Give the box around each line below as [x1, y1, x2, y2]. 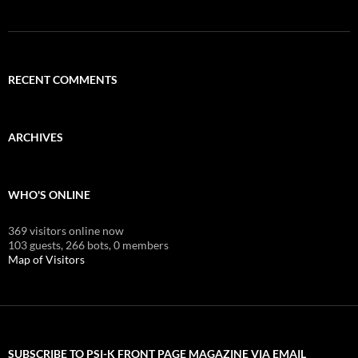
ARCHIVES [8, 129, 63, 144]
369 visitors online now [8, 223, 124, 237]
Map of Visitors [8, 252, 85, 266]
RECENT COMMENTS [8, 72, 117, 86]
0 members [113, 237, 169, 252]
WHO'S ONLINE [8, 187, 90, 201]
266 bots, [66, 237, 111, 252]
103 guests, [8, 237, 63, 252]
